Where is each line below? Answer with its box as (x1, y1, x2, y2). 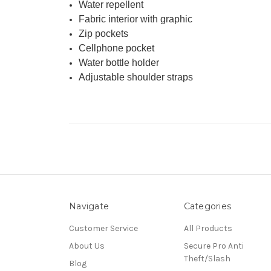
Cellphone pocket (79, 43, 155, 54)
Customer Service (69, 223, 138, 234)
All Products (183, 223, 232, 234)
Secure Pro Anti (183, 241, 244, 252)
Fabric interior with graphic (79, 14, 193, 25)
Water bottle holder (79, 57, 160, 68)
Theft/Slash (183, 253, 230, 264)
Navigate (69, 201, 109, 212)
